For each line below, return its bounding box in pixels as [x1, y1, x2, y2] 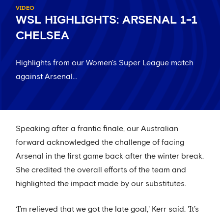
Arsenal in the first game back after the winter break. [16, 152, 204, 161]
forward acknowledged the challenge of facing [16, 138, 184, 147]
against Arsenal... [16, 73, 77, 81]
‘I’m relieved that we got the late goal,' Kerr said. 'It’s [16, 205, 199, 214]
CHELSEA [16, 30, 69, 42]
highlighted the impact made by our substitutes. [16, 180, 186, 188]
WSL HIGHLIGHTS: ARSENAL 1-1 [16, 14, 197, 27]
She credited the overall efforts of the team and [16, 166, 186, 174]
